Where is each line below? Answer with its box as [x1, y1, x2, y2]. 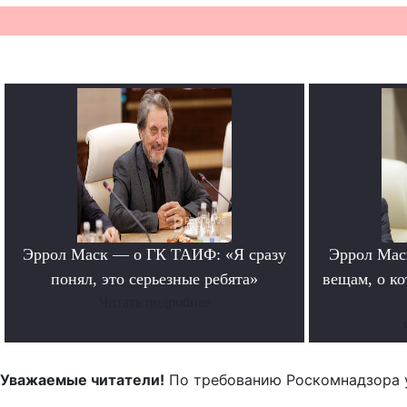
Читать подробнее [98, 293, 211, 310]
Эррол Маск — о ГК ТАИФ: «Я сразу [23, 244, 286, 263]
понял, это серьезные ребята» [51, 269, 258, 288]
